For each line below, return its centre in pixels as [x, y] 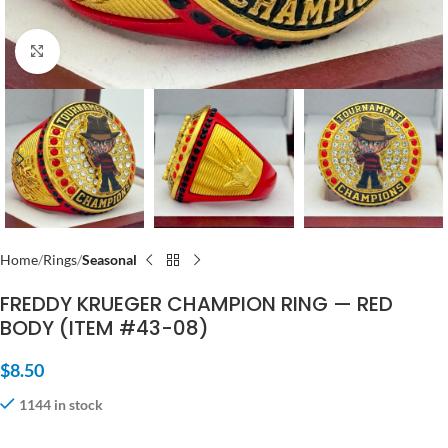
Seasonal [109, 260]
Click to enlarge [105, 51]
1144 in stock [61, 405]
